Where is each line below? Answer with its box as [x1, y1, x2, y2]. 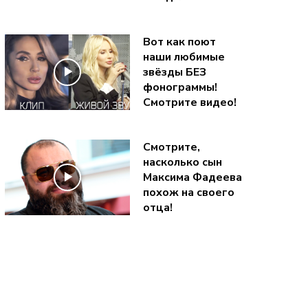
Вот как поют [142, 34, 216, 49]
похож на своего [142, 184, 234, 200]
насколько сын [142, 154, 222, 170]
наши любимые [142, 49, 225, 65]
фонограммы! [142, 79, 217, 95]
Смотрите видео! [142, 94, 236, 110]
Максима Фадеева [142, 169, 242, 185]
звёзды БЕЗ [142, 64, 206, 80]
